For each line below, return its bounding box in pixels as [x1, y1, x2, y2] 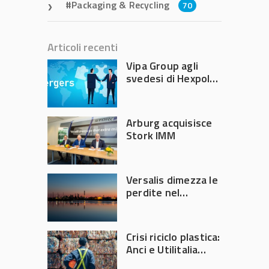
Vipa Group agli [126, 58, 198, 74]
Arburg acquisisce [126, 115, 213, 131]
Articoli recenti [47, 39, 118, 55]
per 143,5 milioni [126, 83, 206, 99]
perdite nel [126, 184, 180, 201]
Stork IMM [126, 127, 175, 144]
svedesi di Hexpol [126, 70, 210, 86]
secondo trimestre [126, 197, 217, 213]
